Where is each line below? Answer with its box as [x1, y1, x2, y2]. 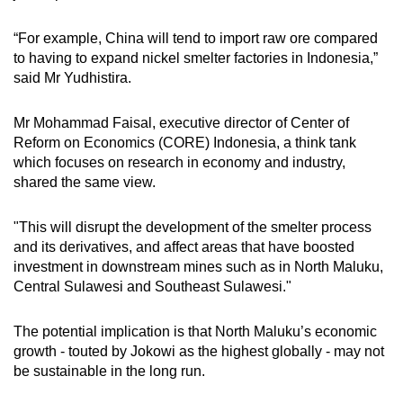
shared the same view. [13, 175, 159, 191]
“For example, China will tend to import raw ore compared [13, 31, 378, 47]
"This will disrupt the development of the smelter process [13, 219, 372, 236]
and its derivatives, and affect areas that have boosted [13, 239, 354, 255]
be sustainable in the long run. [13, 363, 209, 380]
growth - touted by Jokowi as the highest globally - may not [13, 344, 384, 360]
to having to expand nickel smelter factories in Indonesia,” [13, 50, 378, 67]
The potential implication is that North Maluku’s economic [13, 324, 377, 340]
